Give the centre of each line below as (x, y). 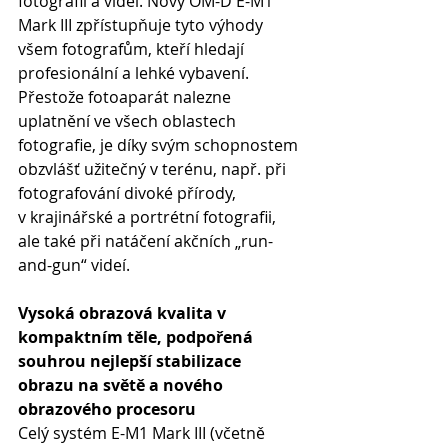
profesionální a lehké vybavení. (135, 73)
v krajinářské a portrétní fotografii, (149, 217)
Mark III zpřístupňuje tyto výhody (142, 25)
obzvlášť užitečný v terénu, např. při (154, 169)
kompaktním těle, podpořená (137, 337)
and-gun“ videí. (74, 265)
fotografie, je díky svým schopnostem (160, 145)
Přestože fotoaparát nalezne (126, 97)
